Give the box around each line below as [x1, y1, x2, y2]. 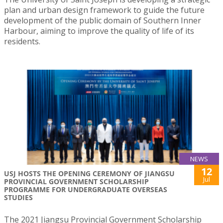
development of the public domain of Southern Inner [4, 15, 201, 26]
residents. [4, 36, 42, 47]
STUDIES [4, 192, 33, 202]
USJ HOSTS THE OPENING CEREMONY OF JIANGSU [4, 168, 175, 178]
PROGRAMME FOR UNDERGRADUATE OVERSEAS [4, 184, 167, 194]
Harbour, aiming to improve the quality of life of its [4, 25, 194, 37]
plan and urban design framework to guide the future [4, 4, 205, 16]
